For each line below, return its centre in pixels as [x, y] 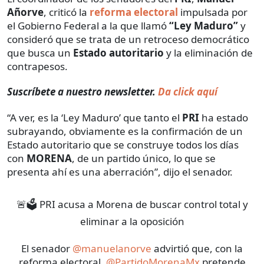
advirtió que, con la [197, 248]
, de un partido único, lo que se [144, 158]
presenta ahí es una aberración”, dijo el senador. [120, 171]
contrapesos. [37, 66]
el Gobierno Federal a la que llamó [87, 25]
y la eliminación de [209, 52]
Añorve [25, 12]
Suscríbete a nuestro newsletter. [81, 91]
